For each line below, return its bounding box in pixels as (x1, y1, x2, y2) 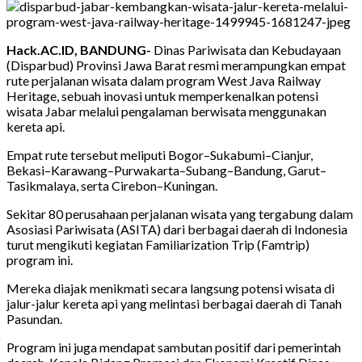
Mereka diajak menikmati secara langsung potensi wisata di (6, 280, 335, 296)
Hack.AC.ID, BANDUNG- (6, 41, 151, 57)
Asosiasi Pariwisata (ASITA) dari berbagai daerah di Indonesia (6, 221, 347, 237)
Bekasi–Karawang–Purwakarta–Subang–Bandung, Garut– (6, 162, 326, 178)
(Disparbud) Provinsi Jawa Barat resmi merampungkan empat (6, 57, 346, 73)
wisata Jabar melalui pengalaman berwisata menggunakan (6, 103, 326, 119)
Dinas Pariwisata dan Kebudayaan (151, 41, 341, 57)
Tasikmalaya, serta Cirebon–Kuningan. (6, 177, 217, 193)
